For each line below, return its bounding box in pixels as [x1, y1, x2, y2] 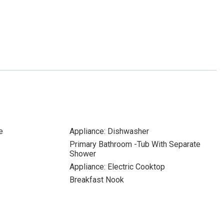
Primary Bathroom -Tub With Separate [69, 139, 200, 149]
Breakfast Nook [69, 175, 124, 184]
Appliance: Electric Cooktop [69, 162, 165, 171]
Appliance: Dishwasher [69, 126, 149, 136]
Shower [69, 149, 96, 158]
